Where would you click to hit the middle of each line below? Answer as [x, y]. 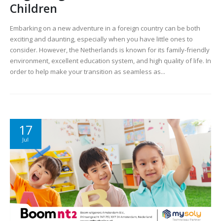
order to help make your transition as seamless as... [88, 72]
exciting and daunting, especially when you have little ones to [101, 39]
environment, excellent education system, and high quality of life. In [110, 61]
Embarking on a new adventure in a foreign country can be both [105, 28]
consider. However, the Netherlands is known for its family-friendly [110, 50]
